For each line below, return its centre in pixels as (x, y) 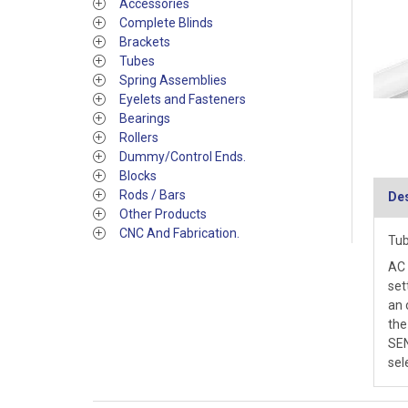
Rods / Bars (153, 195)
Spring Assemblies (173, 80)
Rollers (139, 138)
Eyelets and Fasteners (183, 99)
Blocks (138, 176)
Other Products (163, 214)
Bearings (145, 118)
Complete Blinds (166, 23)
